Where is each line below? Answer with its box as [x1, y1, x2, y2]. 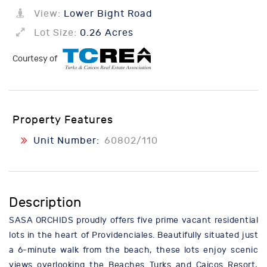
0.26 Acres [77, 27, 133, 38]
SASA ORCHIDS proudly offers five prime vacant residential [9, 215, 258, 226]
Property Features [13, 114, 113, 127]
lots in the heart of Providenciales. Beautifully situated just [9, 230, 258, 241]
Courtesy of [13, 54, 59, 64]
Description [9, 195, 82, 211]
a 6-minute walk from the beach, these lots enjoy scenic [9, 245, 258, 256]
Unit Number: [33, 135, 103, 147]
